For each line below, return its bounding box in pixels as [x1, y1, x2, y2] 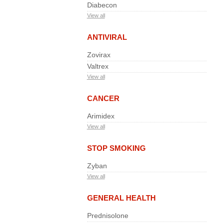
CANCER [87, 94, 119, 103]
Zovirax [87, 51, 111, 59]
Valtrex [87, 62, 109, 70]
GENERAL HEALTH [87, 194, 156, 202]
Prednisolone [87, 212, 128, 220]
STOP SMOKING [87, 144, 146, 152]
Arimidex [87, 112, 114, 120]
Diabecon [87, 1, 117, 9]
